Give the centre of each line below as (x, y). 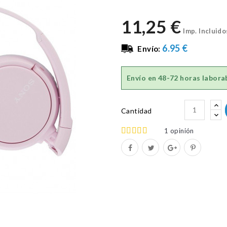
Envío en (142, 78)
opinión (182, 130)
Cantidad (137, 110)
